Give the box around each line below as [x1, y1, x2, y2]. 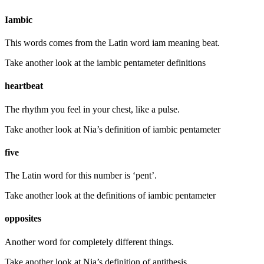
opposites [5, 213, 41, 224]
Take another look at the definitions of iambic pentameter [5, 190, 216, 201]
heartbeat [5, 81, 43, 91]
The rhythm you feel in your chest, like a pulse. [5, 104, 180, 114]
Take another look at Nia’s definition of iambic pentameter [5, 124, 220, 134]
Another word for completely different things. [5, 236, 174, 247]
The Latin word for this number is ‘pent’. [5, 170, 157, 181]
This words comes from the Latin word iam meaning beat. [5, 38, 220, 48]
